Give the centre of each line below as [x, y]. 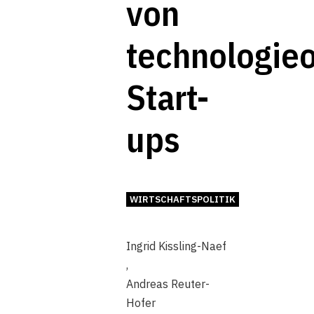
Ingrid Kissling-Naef [176, 246]
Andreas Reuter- [168, 284]
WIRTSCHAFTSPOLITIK [182, 199]
